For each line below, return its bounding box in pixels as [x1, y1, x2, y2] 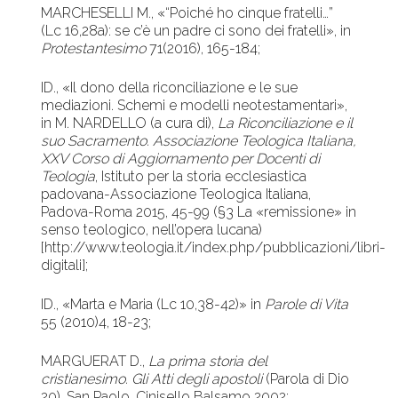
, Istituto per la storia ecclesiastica [95, 168, 307, 186]
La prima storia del [148, 353, 268, 370]
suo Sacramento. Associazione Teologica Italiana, [41, 132, 357, 150]
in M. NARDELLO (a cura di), [41, 115, 219, 132]
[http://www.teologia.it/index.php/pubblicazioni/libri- [41, 239, 386, 257]
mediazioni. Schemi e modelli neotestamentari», [41, 97, 348, 115]
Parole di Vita [265, 296, 349, 314]
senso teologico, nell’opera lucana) [41, 221, 263, 239]
